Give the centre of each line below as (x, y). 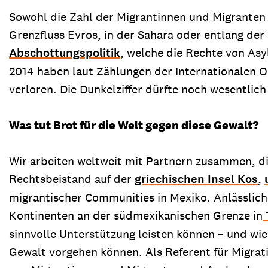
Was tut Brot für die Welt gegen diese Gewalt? (134, 125)
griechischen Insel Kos (196, 179)
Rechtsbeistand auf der (72, 179)
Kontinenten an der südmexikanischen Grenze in (136, 215)
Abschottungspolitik (65, 53)
